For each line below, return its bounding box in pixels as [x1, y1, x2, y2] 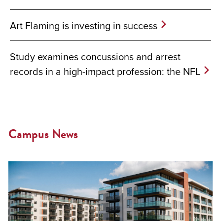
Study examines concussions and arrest [10, 49, 181, 64]
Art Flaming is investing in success [10, 18, 157, 33]
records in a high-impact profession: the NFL [10, 64, 200, 79]
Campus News [8, 124, 78, 143]
